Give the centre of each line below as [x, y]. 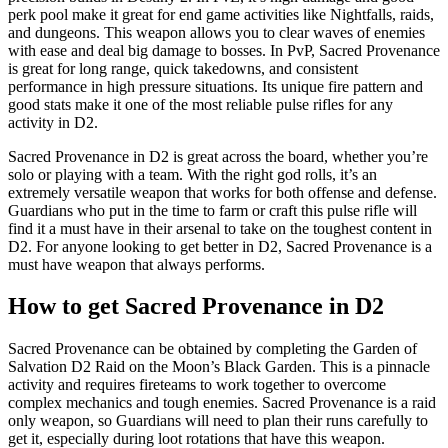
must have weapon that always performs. [136, 264]
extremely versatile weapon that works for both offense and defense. [222, 192]
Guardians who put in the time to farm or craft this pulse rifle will [212, 210]
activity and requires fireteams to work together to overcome [197, 385]
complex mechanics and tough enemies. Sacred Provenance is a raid [222, 403]
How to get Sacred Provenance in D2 [196, 306]
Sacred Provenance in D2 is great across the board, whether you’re [218, 156]
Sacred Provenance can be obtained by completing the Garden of [212, 349]
